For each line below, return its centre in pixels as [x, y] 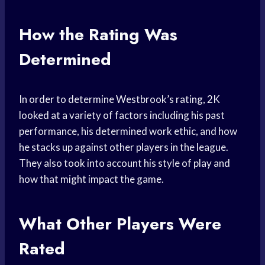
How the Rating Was [98, 35]
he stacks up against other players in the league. [124, 147]
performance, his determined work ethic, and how [128, 131]
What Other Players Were [120, 224]
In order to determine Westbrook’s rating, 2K [119, 99]
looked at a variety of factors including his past [122, 115]
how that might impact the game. [91, 179]
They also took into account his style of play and [125, 163]
